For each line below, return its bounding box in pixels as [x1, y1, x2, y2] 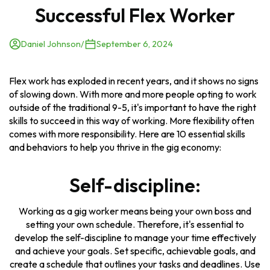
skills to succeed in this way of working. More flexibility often [9, 115, 254, 127]
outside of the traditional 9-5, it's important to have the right [9, 101, 256, 114]
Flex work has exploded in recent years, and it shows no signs [9, 75, 259, 87]
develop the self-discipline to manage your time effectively [14, 231, 256, 244]
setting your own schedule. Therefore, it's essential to [26, 218, 244, 231]
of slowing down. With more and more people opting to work [9, 88, 257, 101]
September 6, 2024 [96, 39, 173, 50]
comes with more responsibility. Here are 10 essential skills [9, 128, 245, 140]
